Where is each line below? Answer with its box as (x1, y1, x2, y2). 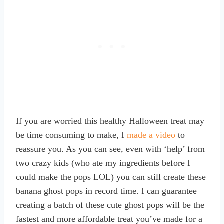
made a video (127, 129, 175, 140)
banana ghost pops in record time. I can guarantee (16, 185, 197, 196)
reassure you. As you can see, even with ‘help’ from (16, 143, 205, 154)
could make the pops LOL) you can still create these (16, 171, 206, 182)
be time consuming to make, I (16, 129, 127, 140)
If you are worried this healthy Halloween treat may (16, 115, 204, 126)
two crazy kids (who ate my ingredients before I (16, 157, 190, 168)
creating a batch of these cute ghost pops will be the (16, 199, 204, 210)
